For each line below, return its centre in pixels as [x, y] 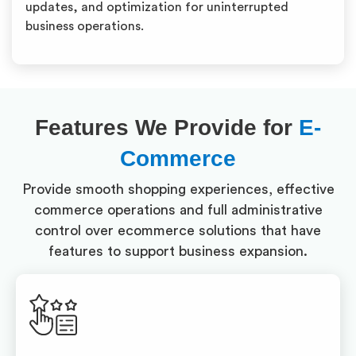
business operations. [85, 26]
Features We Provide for [167, 128]
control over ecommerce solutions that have [178, 230]
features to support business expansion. [178, 251]
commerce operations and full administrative [178, 210]
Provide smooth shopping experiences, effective [178, 189]
